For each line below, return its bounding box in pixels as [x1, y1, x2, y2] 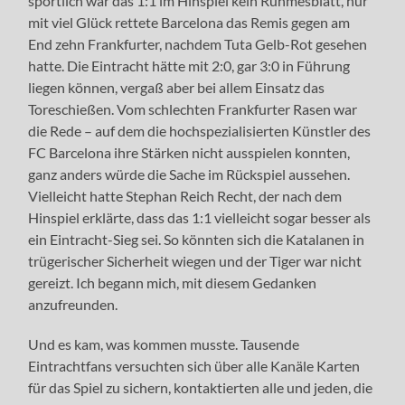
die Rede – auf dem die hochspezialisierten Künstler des [28, 121, 372, 139]
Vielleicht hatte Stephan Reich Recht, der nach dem [28, 186, 343, 204]
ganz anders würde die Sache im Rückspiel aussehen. [28, 165, 351, 183]
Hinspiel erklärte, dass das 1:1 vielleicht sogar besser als [28, 208, 372, 226]
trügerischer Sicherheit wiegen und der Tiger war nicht [28, 251, 363, 269]
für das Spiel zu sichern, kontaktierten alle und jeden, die [28, 378, 373, 396]
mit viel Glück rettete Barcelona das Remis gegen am [28, 13, 351, 31]
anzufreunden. [28, 295, 118, 313]
